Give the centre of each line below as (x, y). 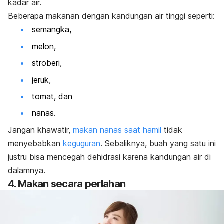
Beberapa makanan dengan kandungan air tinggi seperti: (111, 16)
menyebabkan (35, 143)
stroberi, (47, 63)
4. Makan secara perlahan (67, 184)
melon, (44, 46)
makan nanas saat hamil (118, 130)
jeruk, (41, 80)
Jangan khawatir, (40, 130)
